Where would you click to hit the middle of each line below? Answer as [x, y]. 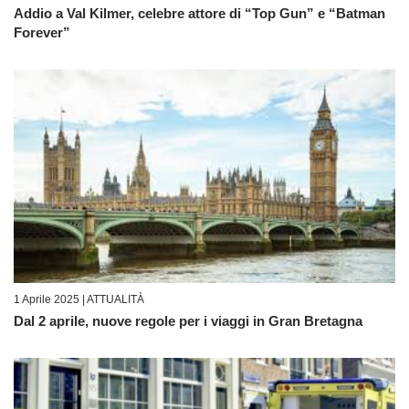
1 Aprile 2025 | [50, 299]
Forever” [42, 32]
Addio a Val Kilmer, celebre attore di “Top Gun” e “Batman [199, 13]
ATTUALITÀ [115, 299]
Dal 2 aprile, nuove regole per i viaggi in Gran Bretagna [188, 320]
